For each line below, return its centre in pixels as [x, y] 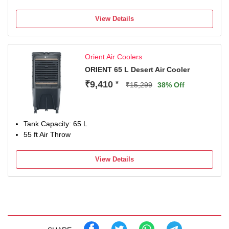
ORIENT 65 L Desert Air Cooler [137, 70]
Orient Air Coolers [113, 57]
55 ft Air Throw [47, 134]
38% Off [171, 85]
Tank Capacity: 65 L [55, 124]
